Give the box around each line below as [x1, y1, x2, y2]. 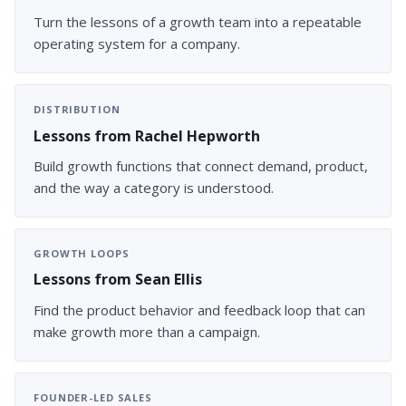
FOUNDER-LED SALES [34, 390, 152, 404]
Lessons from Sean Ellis [34, 269, 202, 290]
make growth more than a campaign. [34, 322, 260, 341]
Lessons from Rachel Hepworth [34, 125, 260, 146]
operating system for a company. [34, 34, 240, 53]
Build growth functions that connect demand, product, [34, 157, 368, 176]
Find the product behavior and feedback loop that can [34, 300, 365, 319]
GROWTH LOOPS [34, 246, 130, 261]
